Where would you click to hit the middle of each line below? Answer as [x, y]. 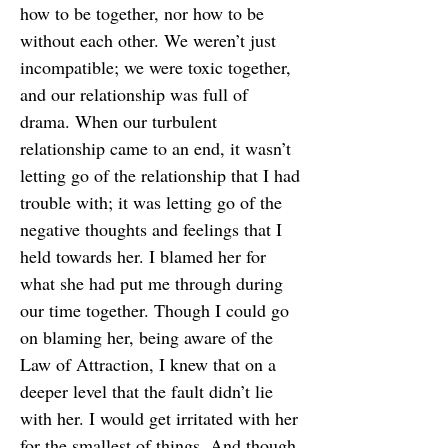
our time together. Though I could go [154, 310]
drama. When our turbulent [118, 121]
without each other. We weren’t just [148, 40]
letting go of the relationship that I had [160, 175]
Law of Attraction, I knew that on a [148, 364]
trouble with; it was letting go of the [151, 202]
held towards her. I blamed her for [143, 256]
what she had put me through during [151, 283]
